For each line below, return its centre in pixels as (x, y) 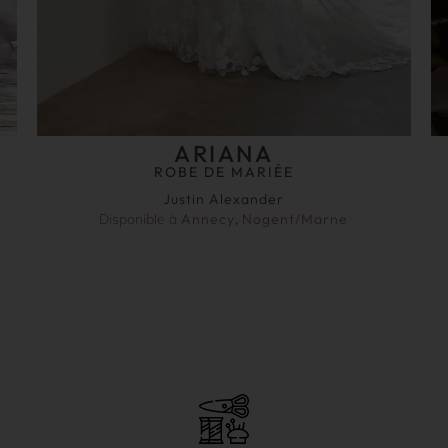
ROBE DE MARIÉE (223, 171)
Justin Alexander (224, 198)
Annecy (208, 218)
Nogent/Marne (295, 218)
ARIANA (224, 153)
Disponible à (140, 218)
